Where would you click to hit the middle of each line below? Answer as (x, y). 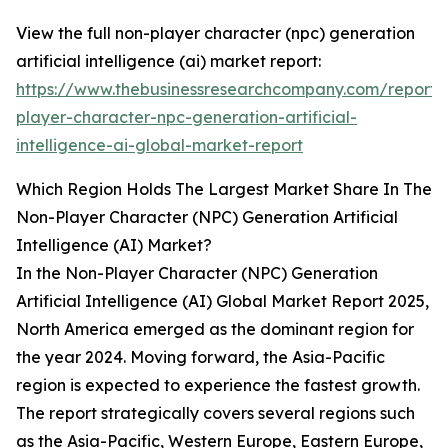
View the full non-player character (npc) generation (215, 33)
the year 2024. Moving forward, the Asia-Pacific (200, 357)
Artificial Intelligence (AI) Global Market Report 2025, (222, 301)
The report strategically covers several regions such (215, 413)
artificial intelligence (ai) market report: (168, 61)
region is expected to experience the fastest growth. (218, 385)
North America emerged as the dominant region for (215, 329)
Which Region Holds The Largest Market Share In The (224, 189)
